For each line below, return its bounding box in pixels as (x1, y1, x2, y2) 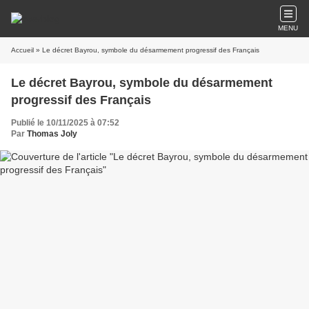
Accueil (11, 46, 34, 54)
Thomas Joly (27, 129, 77, 139)
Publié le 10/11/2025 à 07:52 (11, 118, 119, 128)
